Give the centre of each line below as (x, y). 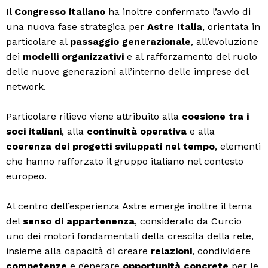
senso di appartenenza (79, 221)
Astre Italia (175, 27)
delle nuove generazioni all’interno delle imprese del (127, 71)
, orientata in (231, 27)
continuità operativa (137, 131)
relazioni (171, 251)
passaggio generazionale (130, 42)
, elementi (238, 146)
